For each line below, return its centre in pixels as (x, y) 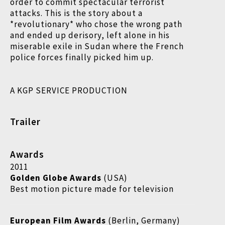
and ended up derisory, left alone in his (90, 35)
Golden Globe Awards (56, 178)
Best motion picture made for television (92, 189)
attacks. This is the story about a (76, 13)
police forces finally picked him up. (82, 57)
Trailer (25, 122)
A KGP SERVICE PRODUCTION (69, 90)
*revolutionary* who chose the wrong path (96, 24)
